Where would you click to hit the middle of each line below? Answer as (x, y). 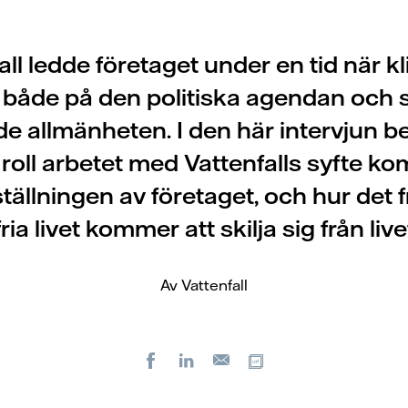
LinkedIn (235, 360)
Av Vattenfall (204, 285)
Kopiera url (314, 360)
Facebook (204, 360)
